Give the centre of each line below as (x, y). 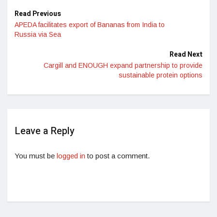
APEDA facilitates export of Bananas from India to (90, 24)
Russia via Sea (38, 34)
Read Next (186, 54)
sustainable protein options (161, 75)
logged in (71, 155)
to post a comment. (117, 155)
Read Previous (38, 14)
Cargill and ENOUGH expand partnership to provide (123, 65)
